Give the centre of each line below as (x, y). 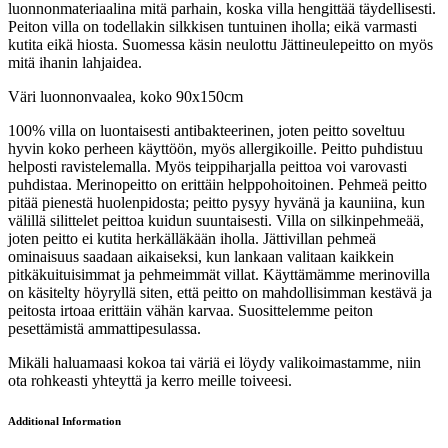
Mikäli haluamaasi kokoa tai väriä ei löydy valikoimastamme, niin (214, 363)
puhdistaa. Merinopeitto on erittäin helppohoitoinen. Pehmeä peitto (217, 185)
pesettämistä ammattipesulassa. (104, 329)
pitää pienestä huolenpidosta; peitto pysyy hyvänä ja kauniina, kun (216, 203)
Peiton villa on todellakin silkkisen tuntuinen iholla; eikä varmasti (212, 27)
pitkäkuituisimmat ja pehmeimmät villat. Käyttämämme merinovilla (219, 275)
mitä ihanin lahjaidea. (75, 63)
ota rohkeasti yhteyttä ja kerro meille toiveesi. (150, 381)
